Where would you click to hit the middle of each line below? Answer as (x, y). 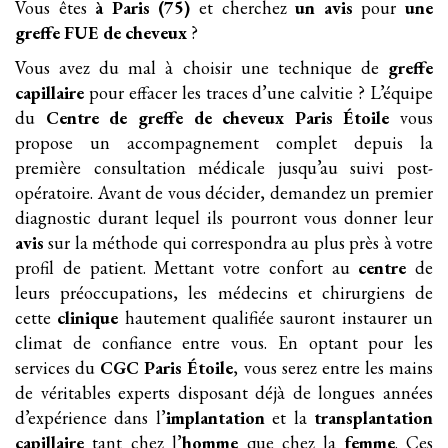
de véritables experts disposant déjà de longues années (224, 392)
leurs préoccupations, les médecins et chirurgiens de (224, 292)
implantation (215, 417)
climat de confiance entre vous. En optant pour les (224, 342)
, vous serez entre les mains (333, 367)
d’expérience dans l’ (90, 417)
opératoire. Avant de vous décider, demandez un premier (224, 192)
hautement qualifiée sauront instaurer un (276, 317)
